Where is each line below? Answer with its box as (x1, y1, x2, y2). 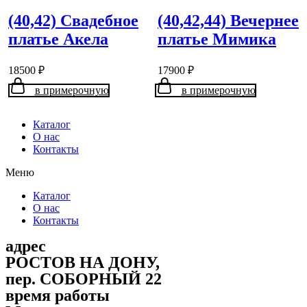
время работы (5, 286, 110, 305)
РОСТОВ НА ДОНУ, (5, 254, 160, 272)
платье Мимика (158, 30, 276, 49)
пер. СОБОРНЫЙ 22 (5, 270, 162, 288)
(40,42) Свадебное (8, 12, 138, 30)
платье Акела (8, 30, 108, 49)
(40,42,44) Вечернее (158, 12, 299, 30)
